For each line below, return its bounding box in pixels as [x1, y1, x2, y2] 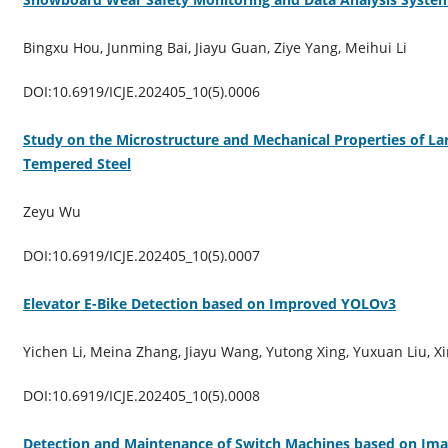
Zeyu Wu [22, 201, 81, 221]
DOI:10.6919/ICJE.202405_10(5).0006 [22, 81, 260, 101]
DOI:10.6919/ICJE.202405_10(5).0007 [22, 245, 260, 265]
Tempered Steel [22, 153, 131, 173]
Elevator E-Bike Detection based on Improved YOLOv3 [22, 293, 396, 313]
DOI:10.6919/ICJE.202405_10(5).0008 [22, 385, 260, 405]
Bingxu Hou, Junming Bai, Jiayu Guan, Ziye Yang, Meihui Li [22, 37, 407, 57]
